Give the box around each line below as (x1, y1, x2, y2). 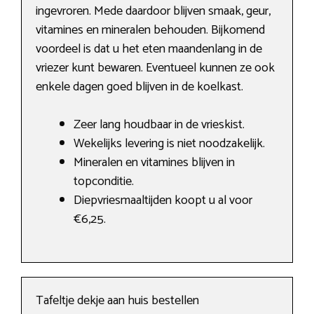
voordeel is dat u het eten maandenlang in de (36, 39, 262, 60)
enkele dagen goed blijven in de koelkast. (36, 76, 243, 98)
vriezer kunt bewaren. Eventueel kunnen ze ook (36, 57, 275, 79)
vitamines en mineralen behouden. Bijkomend (36, 20, 265, 41)
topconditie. (74, 171, 134, 193)
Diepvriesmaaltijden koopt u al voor (74, 190, 252, 212)
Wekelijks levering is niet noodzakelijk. (74, 133, 265, 155)
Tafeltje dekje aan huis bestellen (36, 290, 199, 312)
